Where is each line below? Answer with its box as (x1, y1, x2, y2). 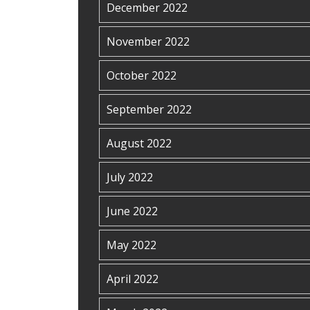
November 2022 (107, 34, 190, 49)
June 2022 (107, 203, 158, 219)
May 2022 (107, 237, 156, 253)
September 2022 (107, 102, 192, 117)
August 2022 (107, 136, 172, 151)
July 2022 (107, 170, 153, 185)
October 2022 (107, 68, 176, 83)
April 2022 (107, 271, 158, 286)
